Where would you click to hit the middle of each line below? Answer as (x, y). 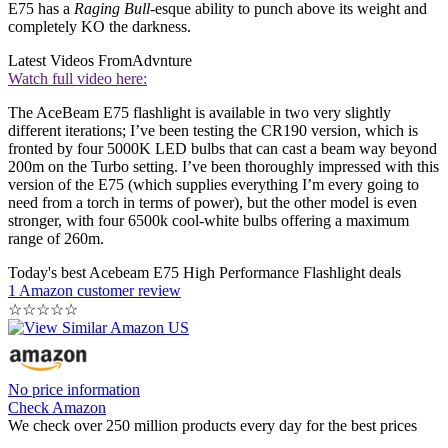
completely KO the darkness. (101, 26)
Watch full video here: (77, 78)
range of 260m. (56, 238)
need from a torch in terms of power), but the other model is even (212, 202)
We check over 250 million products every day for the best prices (212, 425)
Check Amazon (57, 407)
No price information (74, 389)
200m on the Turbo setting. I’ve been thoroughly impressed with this (223, 166)
